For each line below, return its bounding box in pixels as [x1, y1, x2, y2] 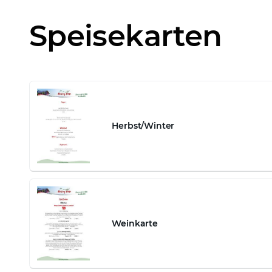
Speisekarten [29, 18, 222, 53]
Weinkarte [112, 217, 158, 229]
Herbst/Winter [112, 120, 175, 132]
